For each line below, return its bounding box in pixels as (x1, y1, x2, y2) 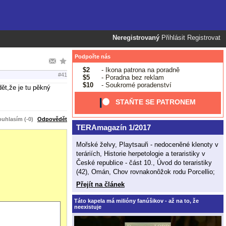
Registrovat (187, 34, 220, 41)
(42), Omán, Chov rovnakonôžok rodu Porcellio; (76, 167, 215, 176)
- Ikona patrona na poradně (99, 66, 180, 74)
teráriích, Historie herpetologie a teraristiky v (76, 149, 205, 157)
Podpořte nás (75, 53, 110, 60)
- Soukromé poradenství (99, 81, 172, 89)
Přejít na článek (76, 180, 125, 188)
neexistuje (74, 203, 101, 210)
